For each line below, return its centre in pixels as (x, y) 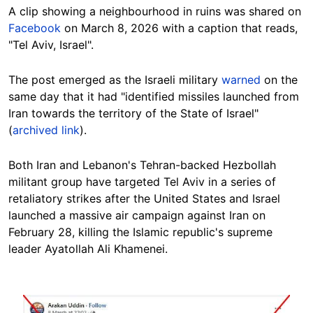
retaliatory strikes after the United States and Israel (144, 198)
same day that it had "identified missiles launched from (154, 96)
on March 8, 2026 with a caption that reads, (179, 28)
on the (279, 80)
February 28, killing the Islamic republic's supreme (140, 232)
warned (241, 80)
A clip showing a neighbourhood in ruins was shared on (155, 11)
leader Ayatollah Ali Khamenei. (88, 249)
